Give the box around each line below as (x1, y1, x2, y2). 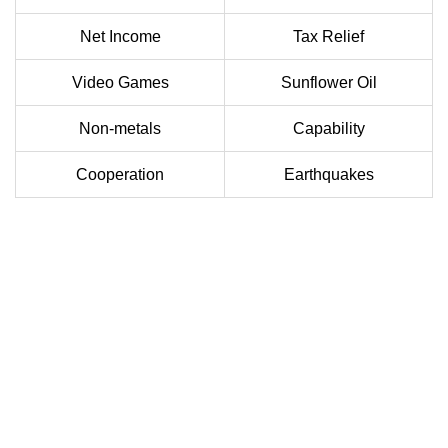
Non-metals (79, 120, 161, 138)
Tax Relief (293, 28, 364, 46)
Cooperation (76, 166, 164, 184)
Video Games (71, 74, 169, 92)
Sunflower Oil (280, 74, 377, 92)
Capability (292, 120, 365, 138)
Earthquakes (283, 166, 374, 184)
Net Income (79, 28, 161, 46)
